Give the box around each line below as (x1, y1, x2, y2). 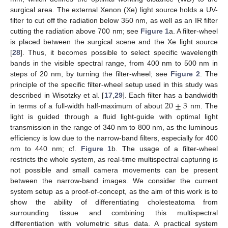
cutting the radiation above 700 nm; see (10, 27, 140, 35)
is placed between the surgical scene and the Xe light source (10, 38, 218, 46)
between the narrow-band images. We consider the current (10, 177, 218, 185)
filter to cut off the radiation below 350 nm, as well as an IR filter (10, 16, 218, 24)
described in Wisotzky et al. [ (10, 91, 104, 99)
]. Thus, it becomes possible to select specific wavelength (20, 48, 218, 56)
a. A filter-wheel (168, 27, 218, 35)
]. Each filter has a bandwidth (122, 91, 218, 99)
